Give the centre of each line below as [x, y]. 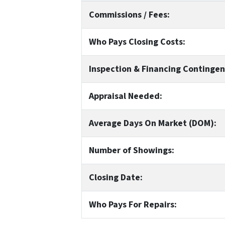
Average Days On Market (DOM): [152, 123]
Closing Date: [116, 177]
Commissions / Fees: [129, 15]
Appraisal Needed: [125, 96]
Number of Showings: [131, 150]
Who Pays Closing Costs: [137, 42]
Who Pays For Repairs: [133, 204]
